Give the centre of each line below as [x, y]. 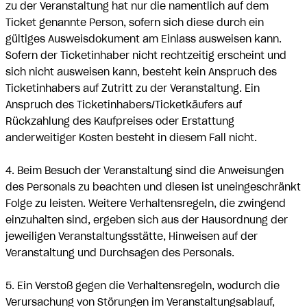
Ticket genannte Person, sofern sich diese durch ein [135, 23]
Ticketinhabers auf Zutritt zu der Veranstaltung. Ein [133, 88]
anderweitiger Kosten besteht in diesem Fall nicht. [131, 138]
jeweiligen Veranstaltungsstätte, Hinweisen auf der [132, 236]
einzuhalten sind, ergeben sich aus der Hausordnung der [147, 220]
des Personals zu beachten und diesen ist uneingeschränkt [153, 187]
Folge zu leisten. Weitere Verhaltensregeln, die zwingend [146, 204]
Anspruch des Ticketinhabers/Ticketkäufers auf [124, 105]
